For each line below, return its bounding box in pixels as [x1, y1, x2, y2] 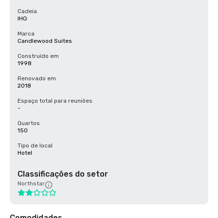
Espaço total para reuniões [18, 97, 92, 104]
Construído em [18, 53, 59, 59]
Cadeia [18, 8, 37, 15]
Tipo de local [18, 142, 53, 149]
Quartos [18, 120, 40, 127]
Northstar [18, 180, 45, 187]
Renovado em [18, 75, 56, 82]
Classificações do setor [18, 169, 108, 179]
